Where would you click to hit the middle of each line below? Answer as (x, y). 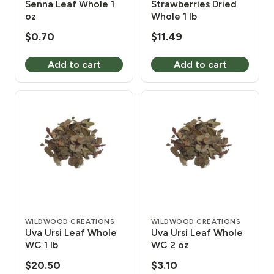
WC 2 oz (170, 245)
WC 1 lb (42, 245)
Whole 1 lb (174, 17)
